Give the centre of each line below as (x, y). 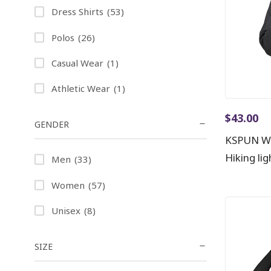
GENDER (52, 125)
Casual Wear (77, 63)
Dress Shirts (77, 12)
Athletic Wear (81, 89)
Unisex (66, 210)
